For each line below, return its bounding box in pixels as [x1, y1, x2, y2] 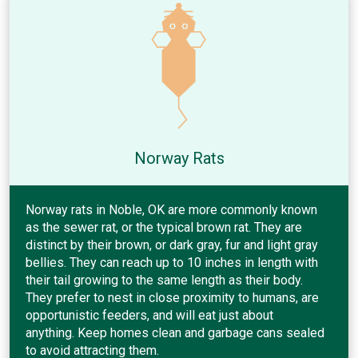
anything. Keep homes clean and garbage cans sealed [26, 324, 324, 340]
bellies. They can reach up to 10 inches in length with [26, 254, 318, 270]
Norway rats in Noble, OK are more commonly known [26, 201, 317, 217]
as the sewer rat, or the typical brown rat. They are [26, 219, 302, 235]
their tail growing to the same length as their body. [26, 272, 303, 288]
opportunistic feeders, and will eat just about [26, 307, 273, 323]
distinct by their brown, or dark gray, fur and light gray [26, 237, 318, 253]
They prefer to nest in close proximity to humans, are [26, 289, 319, 305]
